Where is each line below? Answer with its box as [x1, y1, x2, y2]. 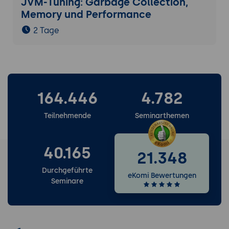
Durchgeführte [42, 166, 93, 175]
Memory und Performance [20, 8, 151, 21]
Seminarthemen [134, 111, 189, 121]
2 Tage [33, 26, 59, 36]
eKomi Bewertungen [127, 171, 196, 180]
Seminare [51, 176, 83, 186]
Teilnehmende [43, 111, 91, 121]
